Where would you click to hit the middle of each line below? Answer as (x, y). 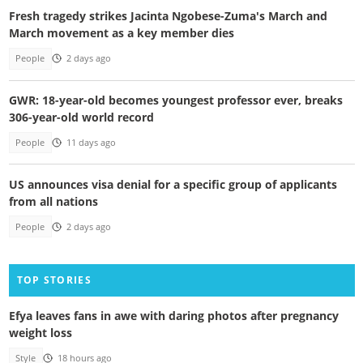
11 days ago (91, 143)
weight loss (40, 333)
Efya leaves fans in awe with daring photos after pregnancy (173, 316)
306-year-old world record (81, 117)
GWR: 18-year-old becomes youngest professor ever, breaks (175, 100)
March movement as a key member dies (121, 33)
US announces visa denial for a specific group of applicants (173, 184)
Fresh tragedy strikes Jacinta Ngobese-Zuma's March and (168, 16)
